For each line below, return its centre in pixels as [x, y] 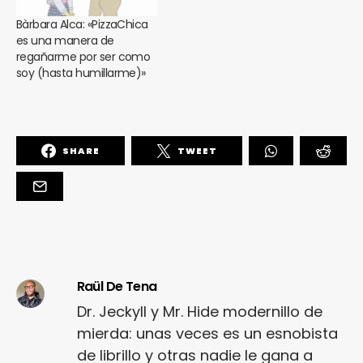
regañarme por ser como [83, 57]
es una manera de [65, 41]
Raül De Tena [117, 287]
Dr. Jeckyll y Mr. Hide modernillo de [199, 312]
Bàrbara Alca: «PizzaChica [82, 25]
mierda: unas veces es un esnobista [207, 334]
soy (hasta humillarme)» [81, 73]
